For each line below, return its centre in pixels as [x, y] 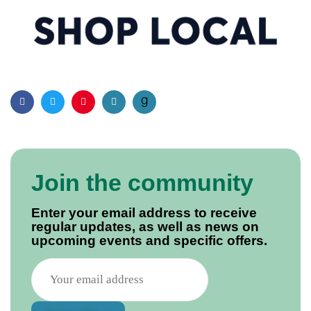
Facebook [43, 113]
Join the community [142, 182]
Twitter [66, 113]
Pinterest [102, 113]
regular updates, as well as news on [145, 226]
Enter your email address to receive [144, 212]
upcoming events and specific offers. [149, 240]
